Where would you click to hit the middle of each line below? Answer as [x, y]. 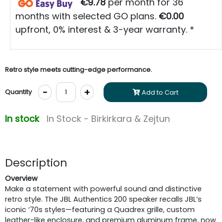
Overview [21, 178]
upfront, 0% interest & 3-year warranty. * [105, 29]
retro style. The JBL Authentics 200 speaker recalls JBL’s [103, 199]
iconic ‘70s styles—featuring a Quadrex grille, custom [100, 209]
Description [36, 163]
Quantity [18, 92]
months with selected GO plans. [87, 16]
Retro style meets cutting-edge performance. [79, 69]
